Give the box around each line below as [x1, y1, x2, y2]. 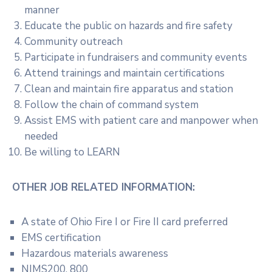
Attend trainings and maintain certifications [24, 66, 225, 81]
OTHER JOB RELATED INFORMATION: [12, 180, 195, 195]
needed [24, 129, 58, 144]
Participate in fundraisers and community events [24, 50, 247, 65]
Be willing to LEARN [24, 145, 120, 160]
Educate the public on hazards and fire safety [24, 19, 233, 33]
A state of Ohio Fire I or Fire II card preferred [21, 215, 228, 229]
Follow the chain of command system [24, 98, 199, 112]
